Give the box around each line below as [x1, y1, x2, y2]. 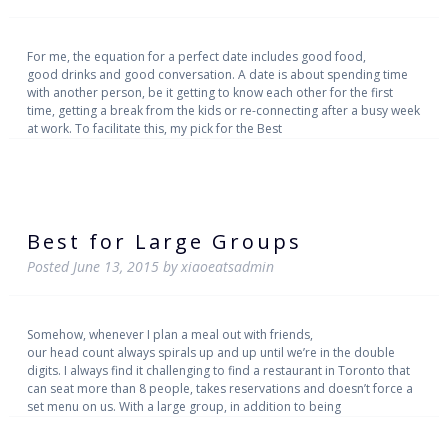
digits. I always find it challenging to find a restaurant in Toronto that [26, 361, 410, 379]
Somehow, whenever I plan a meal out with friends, [26, 325, 313, 343]
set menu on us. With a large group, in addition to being [26, 397, 341, 415]
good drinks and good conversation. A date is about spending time [26, 65, 408, 83]
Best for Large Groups [26, 228, 302, 256]
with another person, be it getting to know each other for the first [26, 83, 393, 101]
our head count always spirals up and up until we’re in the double [26, 343, 395, 361]
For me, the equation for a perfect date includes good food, [26, 47, 366, 65]
